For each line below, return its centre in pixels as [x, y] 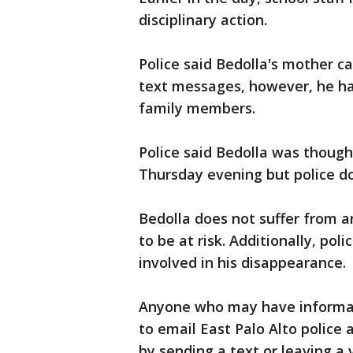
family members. [197, 108]
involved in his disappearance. [244, 263]
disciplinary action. [203, 20]
